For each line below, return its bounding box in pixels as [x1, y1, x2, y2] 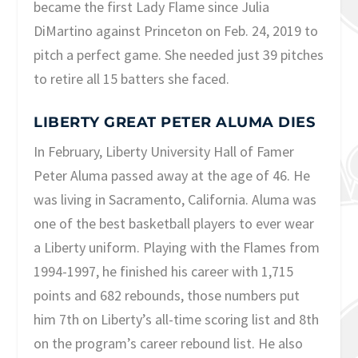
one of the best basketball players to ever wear [34, 214, 315, 233]
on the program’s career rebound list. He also [34, 334, 304, 353]
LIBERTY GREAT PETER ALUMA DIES [34, 113, 316, 132]
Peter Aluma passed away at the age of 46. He [34, 166, 311, 185]
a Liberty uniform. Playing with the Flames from [34, 238, 320, 257]
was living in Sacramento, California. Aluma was [34, 190, 317, 209]
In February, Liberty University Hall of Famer [34, 142, 295, 161]
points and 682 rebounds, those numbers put [34, 286, 300, 305]
